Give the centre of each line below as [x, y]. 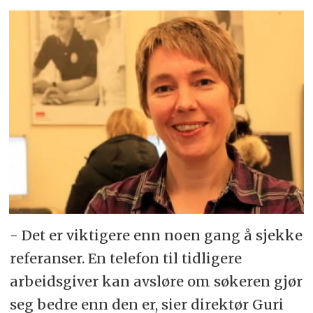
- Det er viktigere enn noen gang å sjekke [156, 235]
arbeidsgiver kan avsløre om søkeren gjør [156, 282]
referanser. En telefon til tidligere [125, 259]
